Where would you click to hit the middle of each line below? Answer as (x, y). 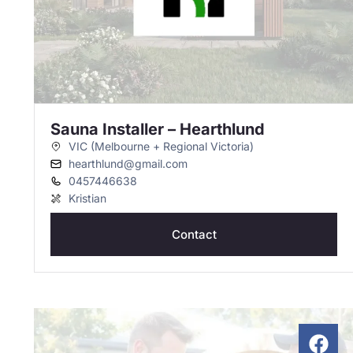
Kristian (87, 198)
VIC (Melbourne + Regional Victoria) (161, 146)
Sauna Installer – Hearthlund (158, 129)
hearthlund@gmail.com (128, 163)
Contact (194, 234)
